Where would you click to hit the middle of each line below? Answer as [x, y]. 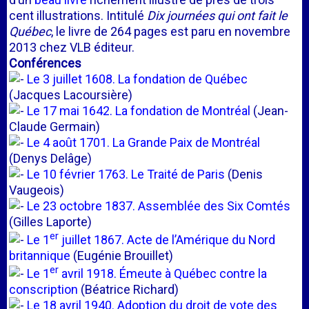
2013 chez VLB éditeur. [72, 47]
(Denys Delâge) [50, 158]
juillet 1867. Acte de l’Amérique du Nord [167, 240]
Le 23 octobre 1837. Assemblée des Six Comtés [159, 206]
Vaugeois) [37, 190]
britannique [40, 256]
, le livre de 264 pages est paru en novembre [171, 31]
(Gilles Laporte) [50, 222]
